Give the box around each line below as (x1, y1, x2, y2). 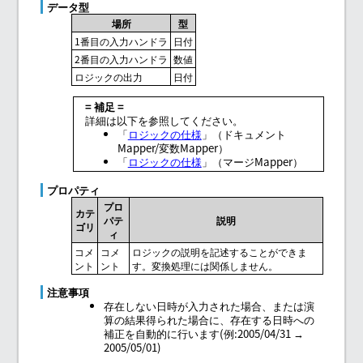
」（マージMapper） (201, 154, 303, 170)
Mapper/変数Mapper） (117, 140, 228, 156)
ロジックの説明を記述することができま (132, 244, 308, 258)
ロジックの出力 (75, 70, 143, 84)
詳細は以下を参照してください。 (84, 113, 243, 129)
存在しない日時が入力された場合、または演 (104, 298, 315, 314)
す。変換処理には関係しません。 (132, 258, 279, 272)
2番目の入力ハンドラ (75, 52, 169, 66)
